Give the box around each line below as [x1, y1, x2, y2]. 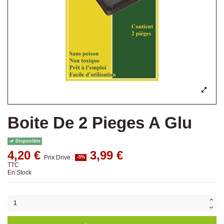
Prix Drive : [44, 154, 75, 161]
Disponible [13, 138, 40, 144]
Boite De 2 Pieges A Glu [7, 113, 192, 132]
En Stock [7, 169, 31, 176]
